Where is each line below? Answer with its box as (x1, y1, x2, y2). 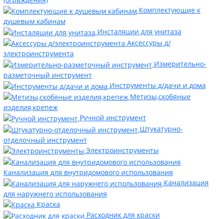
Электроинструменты (86, 145, 159, 155)
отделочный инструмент (3, 135, 87, 145)
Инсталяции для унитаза (97, 27, 181, 37)
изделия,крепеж (3, 103, 58, 112)
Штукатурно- (139, 124, 183, 133)
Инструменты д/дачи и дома (109, 81, 206, 90)
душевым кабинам (3, 17, 66, 26)
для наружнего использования (3, 189, 107, 198)
